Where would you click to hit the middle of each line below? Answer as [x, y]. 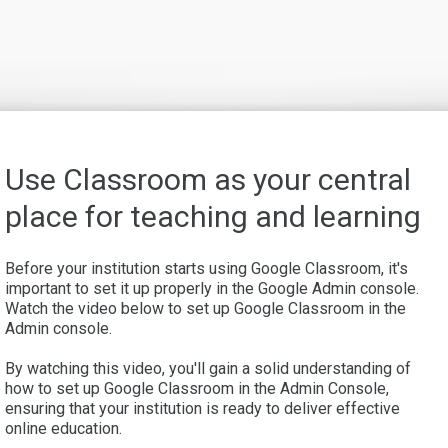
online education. [65, 428]
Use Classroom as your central [208, 179]
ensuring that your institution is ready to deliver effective [202, 408]
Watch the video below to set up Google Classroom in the [205, 308]
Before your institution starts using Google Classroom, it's [206, 268]
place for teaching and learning [213, 216]
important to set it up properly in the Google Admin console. [212, 288]
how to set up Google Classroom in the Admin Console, [197, 388]
